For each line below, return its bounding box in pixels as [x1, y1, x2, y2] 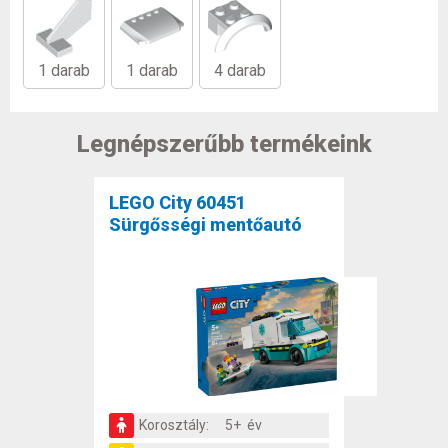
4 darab [214, 61, 266, 81]
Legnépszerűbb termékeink [76, 130, 372, 159]
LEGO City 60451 [109, 191, 246, 213]
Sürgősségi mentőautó [109, 213, 302, 235]
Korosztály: [139, 416, 209, 433]
